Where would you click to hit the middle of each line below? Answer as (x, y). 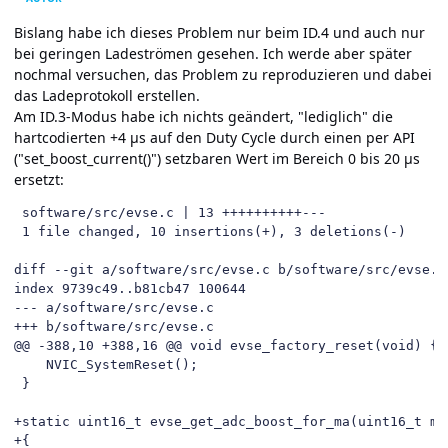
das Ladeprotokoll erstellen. (107, 95)
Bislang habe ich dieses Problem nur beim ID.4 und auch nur (219, 32)
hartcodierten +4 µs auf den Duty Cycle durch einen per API (214, 137)
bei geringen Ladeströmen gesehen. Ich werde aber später (213, 53)
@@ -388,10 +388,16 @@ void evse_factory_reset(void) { (226, 345)
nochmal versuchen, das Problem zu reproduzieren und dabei (223, 74)
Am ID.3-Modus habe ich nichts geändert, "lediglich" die (203, 116)
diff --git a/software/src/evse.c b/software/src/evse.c (230, 269)
